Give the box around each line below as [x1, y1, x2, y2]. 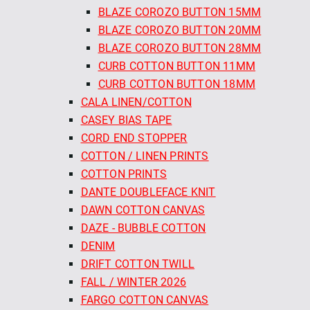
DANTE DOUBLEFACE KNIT [80, 185, 216, 199]
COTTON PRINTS [80, 167, 167, 181]
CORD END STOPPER [80, 131, 188, 145]
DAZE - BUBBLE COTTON [80, 221, 206, 235]
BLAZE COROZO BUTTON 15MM [98, 5, 262, 19]
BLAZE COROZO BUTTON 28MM [98, 41, 262, 55]
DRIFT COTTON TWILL [80, 257, 195, 271]
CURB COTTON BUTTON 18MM [98, 77, 256, 91]
